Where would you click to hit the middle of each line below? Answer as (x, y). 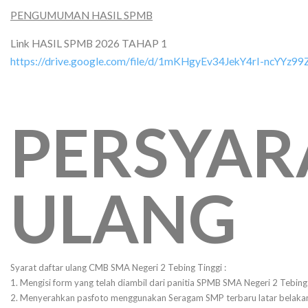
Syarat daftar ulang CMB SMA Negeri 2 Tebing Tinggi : (118, 267)
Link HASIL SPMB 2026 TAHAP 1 (89, 43)
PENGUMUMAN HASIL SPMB (81, 15)
